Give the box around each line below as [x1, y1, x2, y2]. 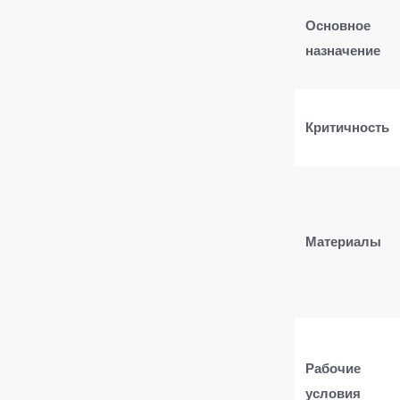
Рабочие [305, 359, 361, 378]
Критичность [305, 118, 389, 137]
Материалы [305, 232, 381, 251]
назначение [305, 41, 380, 60]
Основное [305, 16, 371, 35]
